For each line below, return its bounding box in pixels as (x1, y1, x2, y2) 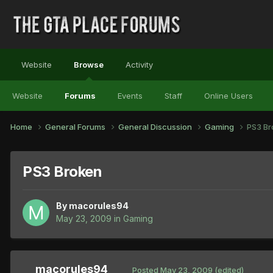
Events (118, 91, 143, 101)
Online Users (204, 91, 253, 101)
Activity (126, 60, 153, 69)
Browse (74, 60, 104, 69)
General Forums (45, 121, 107, 132)
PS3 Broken (23, 162, 102, 180)
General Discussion (118, 121, 194, 132)
